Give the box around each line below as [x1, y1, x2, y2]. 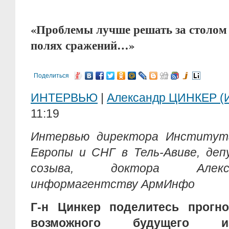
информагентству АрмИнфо [31, 177, 195, 191]
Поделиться [34, 72, 69, 79]
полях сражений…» [31, 37, 134, 54]
